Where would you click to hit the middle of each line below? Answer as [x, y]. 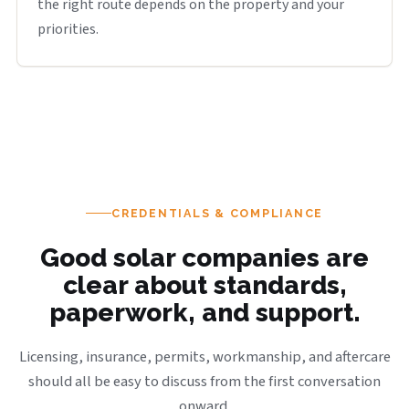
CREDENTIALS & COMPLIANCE [217, 213]
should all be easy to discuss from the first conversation [204, 381]
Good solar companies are [204, 257]
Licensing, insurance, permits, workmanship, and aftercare [204, 357]
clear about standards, [204, 285]
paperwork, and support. [204, 312]
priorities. [68, 29]
